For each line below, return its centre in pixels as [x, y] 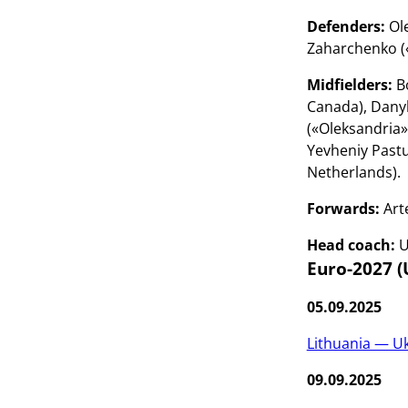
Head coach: [351, 245]
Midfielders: [349, 85]
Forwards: [343, 209]
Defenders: [346, 26]
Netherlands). [353, 172]
